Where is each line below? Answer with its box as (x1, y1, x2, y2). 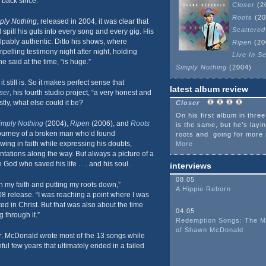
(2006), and (89, 119, 131, 128)
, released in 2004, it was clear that (36, 17, 148, 26)
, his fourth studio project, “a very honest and (9, 88, 151, 97)
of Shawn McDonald (175, 226, 243, 233)
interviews (169, 161, 211, 170)
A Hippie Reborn (175, 185, 231, 192)
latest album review (169, 84, 248, 94)
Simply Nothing (175, 64, 227, 71)
